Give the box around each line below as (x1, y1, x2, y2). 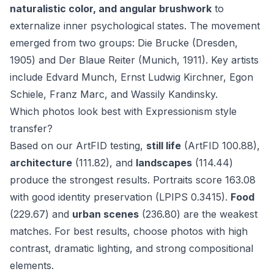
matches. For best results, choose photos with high (10, 225, 248, 238)
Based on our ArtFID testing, (10, 139, 146, 152)
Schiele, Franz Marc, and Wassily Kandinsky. (10, 88, 218, 101)
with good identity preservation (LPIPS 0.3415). (10, 191, 231, 204)
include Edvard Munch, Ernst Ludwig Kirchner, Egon (10, 71, 253, 84)
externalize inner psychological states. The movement (10, 20, 260, 32)
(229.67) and (10, 208, 72, 221)
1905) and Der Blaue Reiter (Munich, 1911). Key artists (10, 54, 259, 67)
